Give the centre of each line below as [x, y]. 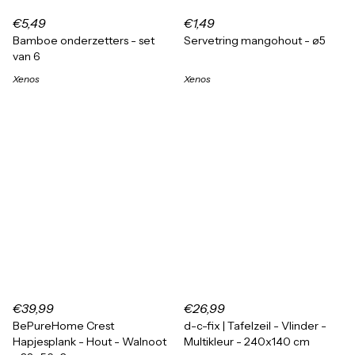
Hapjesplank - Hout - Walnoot [90, 342]
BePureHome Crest [63, 326]
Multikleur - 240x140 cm [247, 342]
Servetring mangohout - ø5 [255, 40]
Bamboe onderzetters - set [84, 40]
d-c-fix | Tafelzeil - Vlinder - [255, 326]
